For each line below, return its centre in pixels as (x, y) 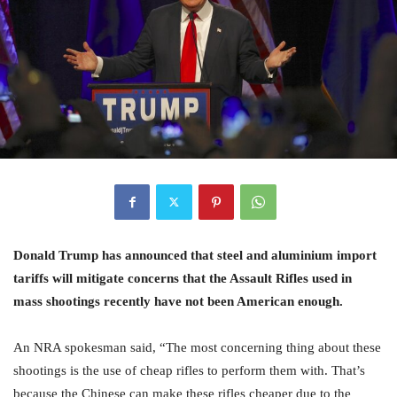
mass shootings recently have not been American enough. (178, 300)
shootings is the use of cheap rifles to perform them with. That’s (189, 370)
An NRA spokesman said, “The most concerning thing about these (197, 346)
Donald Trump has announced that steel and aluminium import (195, 254)
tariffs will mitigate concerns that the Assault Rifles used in (183, 277)
